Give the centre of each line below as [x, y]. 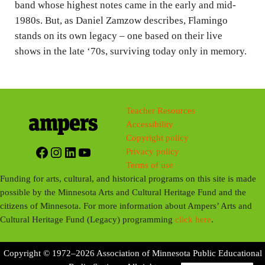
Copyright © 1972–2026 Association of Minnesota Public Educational [132, 253]
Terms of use [150, 165]
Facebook [62, 152]
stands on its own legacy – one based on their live [118, 35]
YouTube [103, 152]
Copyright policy [158, 138]
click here [193, 220]
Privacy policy [153, 152]
